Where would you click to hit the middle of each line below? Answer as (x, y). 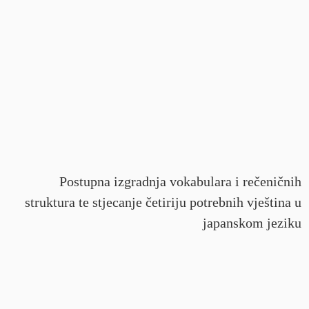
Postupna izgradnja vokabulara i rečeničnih (180, 181)
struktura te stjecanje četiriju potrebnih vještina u (163, 202)
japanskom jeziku (252, 223)
